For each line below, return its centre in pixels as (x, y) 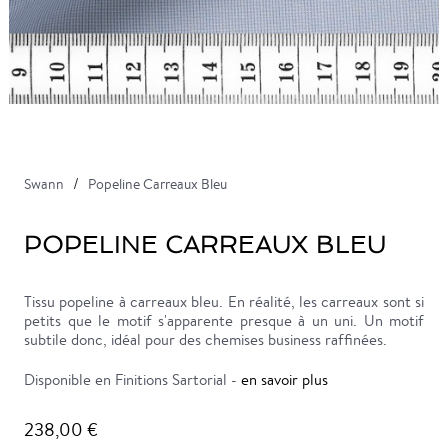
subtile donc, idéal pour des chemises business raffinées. (205, 339)
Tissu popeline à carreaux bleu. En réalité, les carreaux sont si (224, 301)
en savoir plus (284, 379)
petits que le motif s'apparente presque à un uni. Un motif (224, 320)
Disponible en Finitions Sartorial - (132, 379)
